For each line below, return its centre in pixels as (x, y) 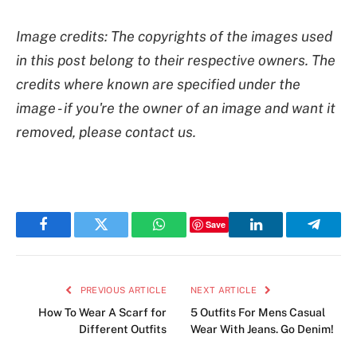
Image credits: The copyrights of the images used (174, 36)
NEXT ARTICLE (225, 290)
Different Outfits (123, 329)
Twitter (121, 236)
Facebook (70, 236)
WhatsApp (189, 236)
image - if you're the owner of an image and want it (176, 108)
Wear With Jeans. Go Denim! (262, 329)
